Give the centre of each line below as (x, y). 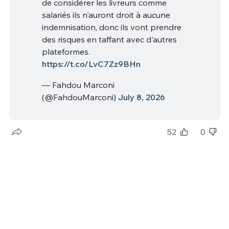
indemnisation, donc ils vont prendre (111, 27)
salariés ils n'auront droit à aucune (106, 15)
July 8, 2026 (141, 97)
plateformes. (66, 51)
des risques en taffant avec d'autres (109, 39)
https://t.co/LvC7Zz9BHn (91, 64)
